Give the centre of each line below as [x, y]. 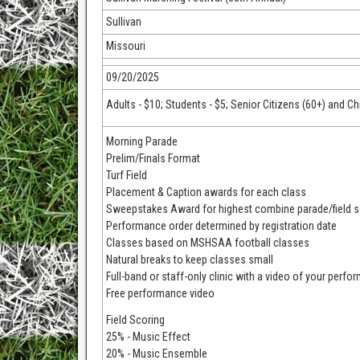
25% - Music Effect [149, 337]
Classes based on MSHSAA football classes [208, 243]
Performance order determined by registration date [222, 226]
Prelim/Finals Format [153, 158]
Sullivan [124, 22]
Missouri [126, 46]
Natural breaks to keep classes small [190, 260]
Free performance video [161, 293]
